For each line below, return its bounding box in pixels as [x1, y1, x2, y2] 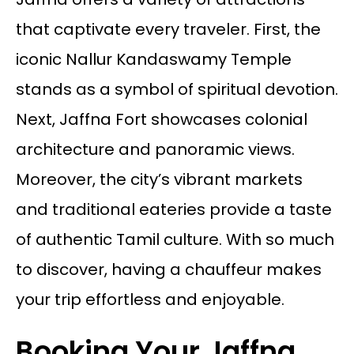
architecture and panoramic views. [15, 137, 295, 160]
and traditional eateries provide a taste [15, 198, 332, 220]
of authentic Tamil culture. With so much [15, 228, 334, 250]
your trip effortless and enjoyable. [15, 288, 284, 311]
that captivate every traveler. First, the [15, 17, 321, 40]
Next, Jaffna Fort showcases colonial [15, 107, 307, 130]
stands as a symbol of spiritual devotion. [15, 77, 338, 100]
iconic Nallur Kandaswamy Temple [15, 47, 292, 70]
